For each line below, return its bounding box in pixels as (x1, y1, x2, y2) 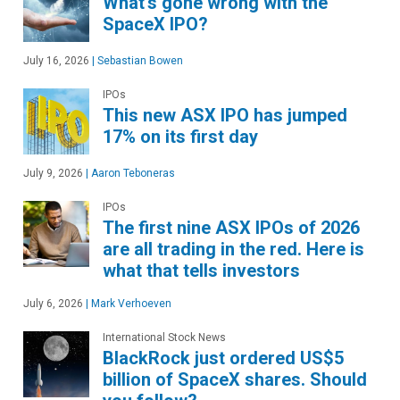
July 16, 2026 (23, 54, 89, 67)
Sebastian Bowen (95, 54, 183, 67)
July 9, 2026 (23, 166, 83, 179)
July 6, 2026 (23, 296, 83, 310)
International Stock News (103, 330, 226, 344)
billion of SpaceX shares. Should (103, 368, 367, 390)
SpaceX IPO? (103, 12, 208, 35)
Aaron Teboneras (88, 166, 175, 179)
